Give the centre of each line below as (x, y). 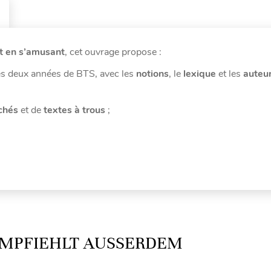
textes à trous (74, 110)
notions (152, 73)
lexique (200, 73)
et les (230, 73)
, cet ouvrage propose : (113, 52)
